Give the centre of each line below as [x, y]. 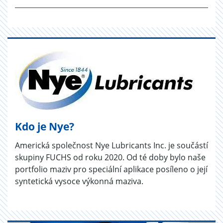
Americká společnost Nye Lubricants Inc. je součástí [111, 145]
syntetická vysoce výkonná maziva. [79, 181]
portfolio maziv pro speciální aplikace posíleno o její [111, 169]
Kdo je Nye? [45, 126]
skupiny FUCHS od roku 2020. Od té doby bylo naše [110, 157]
